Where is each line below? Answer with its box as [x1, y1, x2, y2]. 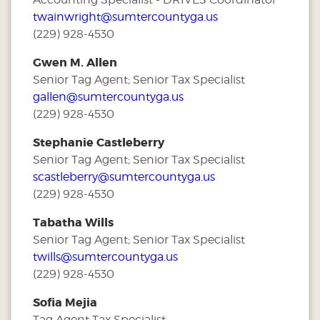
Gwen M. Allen [33, 55, 117, 70]
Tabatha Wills [33, 215, 114, 230]
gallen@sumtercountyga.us [33, 90, 184, 104]
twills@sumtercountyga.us [33, 250, 178, 264]
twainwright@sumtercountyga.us [33, 10, 218, 24]
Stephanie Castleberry [33, 135, 164, 150]
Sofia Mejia [33, 295, 97, 310]
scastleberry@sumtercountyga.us [33, 170, 215, 184]
